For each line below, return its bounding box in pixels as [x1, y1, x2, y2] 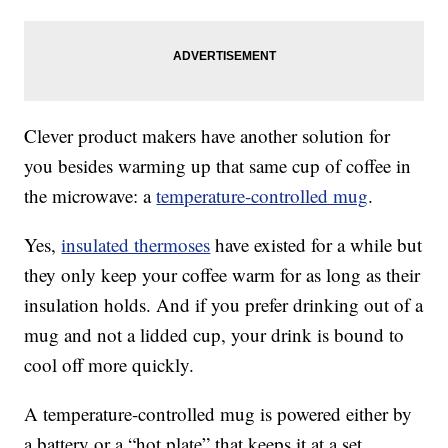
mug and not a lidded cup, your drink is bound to [24, 322, 405, 348]
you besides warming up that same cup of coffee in [24, 153, 412, 179]
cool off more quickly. [24, 352, 195, 378]
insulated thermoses [61, 232, 211, 258]
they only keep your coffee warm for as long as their [24, 262, 421, 288]
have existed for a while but [210, 232, 423, 258]
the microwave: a [24, 183, 157, 209]
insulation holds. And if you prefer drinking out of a [24, 292, 424, 318]
